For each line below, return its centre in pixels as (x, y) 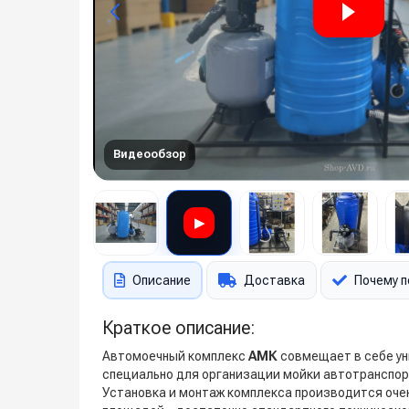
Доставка (274, 280)
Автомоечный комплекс (175, 356)
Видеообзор (150, 154)
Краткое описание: (178, 328)
